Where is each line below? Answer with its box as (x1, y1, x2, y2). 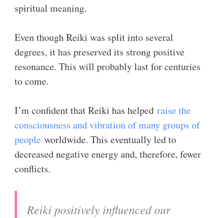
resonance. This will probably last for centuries (15, 60, 200, 73)
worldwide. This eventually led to (41, 133, 176, 146)
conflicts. (15, 162, 51, 175)
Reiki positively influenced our (27, 201, 170, 217)
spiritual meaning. (15, 1, 87, 15)
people (15, 133, 41, 146)
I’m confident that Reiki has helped (15, 104, 157, 117)
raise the (157, 104, 191, 117)
